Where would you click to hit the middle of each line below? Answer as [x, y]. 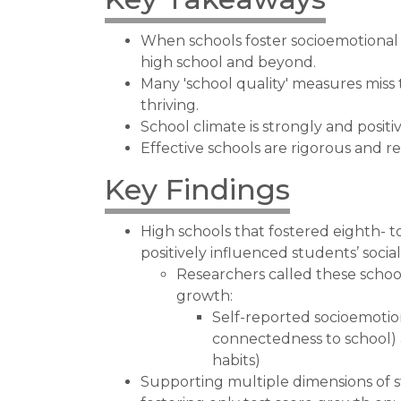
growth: [205, 295]
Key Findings [197, 190]
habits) [236, 360]
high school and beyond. [228, 63]
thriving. [171, 106]
